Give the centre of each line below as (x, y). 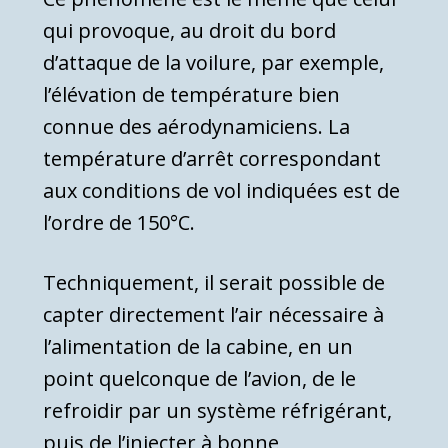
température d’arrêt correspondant (212, 159)
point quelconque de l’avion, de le (199, 379)
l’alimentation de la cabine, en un (198, 347)
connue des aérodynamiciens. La (199, 127)
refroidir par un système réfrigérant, (217, 411)
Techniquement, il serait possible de (214, 283)
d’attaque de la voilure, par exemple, (213, 63)
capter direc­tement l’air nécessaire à (213, 315)
